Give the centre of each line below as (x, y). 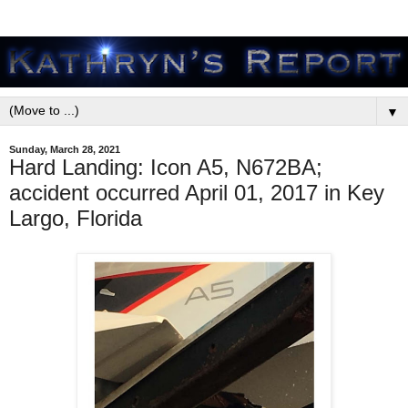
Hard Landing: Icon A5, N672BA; (166, 167)
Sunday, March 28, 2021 (65, 149)
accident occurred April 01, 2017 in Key (197, 193)
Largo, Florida (76, 218)
